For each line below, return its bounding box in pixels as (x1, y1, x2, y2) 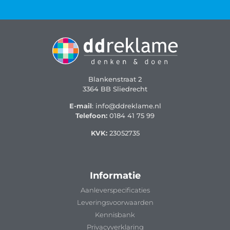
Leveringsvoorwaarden (76, 198, 154, 207)
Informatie (89, 170, 141, 182)
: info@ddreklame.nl (91, 102, 161, 110)
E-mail (69, 102, 92, 110)
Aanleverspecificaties (80, 186, 150, 195)
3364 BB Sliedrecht (83, 84, 147, 93)
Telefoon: (75, 111, 107, 120)
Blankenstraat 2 (88, 74, 142, 83)
